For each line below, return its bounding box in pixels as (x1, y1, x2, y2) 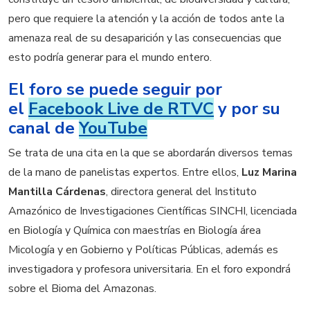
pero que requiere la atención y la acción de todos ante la (8, 11, 284, 27)
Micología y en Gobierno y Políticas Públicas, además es (8, 241, 278, 257)
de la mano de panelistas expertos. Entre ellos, (8, 164, 241, 180)
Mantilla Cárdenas (8, 183, 106, 199)
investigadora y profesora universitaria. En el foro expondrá (8, 261, 291, 277)
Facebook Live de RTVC (28, 97, 214, 120)
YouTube (79, 116, 147, 139)
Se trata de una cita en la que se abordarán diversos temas (8, 145, 293, 161)
